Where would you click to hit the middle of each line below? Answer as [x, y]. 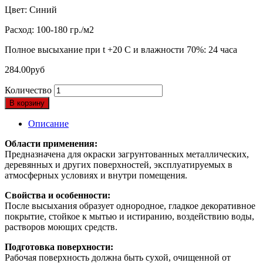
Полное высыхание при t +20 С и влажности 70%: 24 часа [121, 49]
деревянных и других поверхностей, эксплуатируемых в [119, 164]
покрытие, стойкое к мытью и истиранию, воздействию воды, [129, 216]
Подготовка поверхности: [59, 247]
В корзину [27, 103]
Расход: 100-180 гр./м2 [49, 29]
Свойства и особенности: [58, 195]
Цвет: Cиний [31, 9]
